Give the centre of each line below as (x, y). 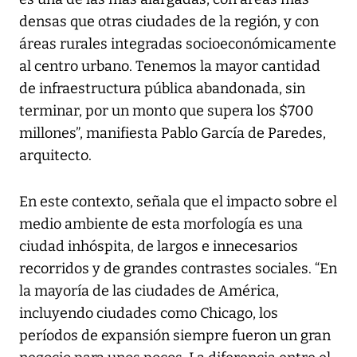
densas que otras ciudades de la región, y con (169, 21)
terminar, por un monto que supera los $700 (167, 110)
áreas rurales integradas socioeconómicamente (178, 43)
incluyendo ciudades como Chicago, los (149, 313)
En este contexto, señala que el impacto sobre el (178, 201)
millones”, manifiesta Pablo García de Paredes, (173, 133)
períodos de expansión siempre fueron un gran (175, 335)
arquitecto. (55, 155)
